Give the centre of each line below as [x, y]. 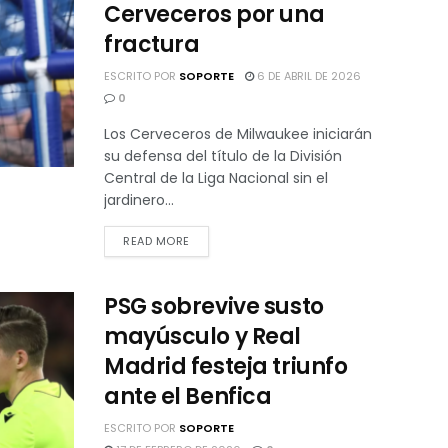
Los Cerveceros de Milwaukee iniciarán [238, 133]
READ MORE [156, 240]
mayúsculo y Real [202, 336]
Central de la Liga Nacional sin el [216, 177]
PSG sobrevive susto [214, 306]
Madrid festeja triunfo [226, 366]
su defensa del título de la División [223, 155]
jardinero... [139, 199]
